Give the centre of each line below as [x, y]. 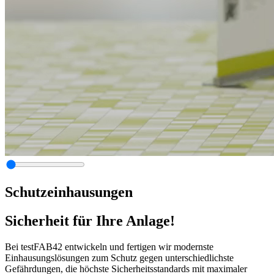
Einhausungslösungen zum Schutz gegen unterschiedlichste [119, 257]
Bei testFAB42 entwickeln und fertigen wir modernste [109, 246]
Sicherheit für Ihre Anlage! [90, 220]
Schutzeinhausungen [69, 192]
